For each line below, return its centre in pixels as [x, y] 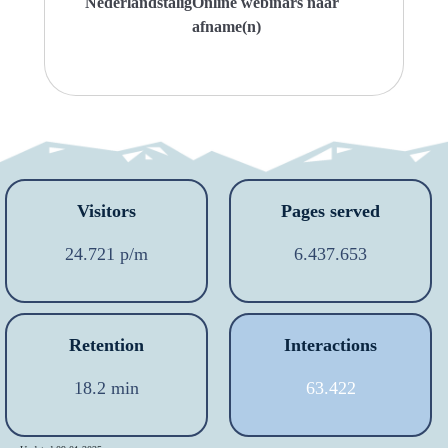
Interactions [331, 345]
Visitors [107, 211]
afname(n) [226, 26]
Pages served [331, 211]
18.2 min [107, 388]
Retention [107, 345]
